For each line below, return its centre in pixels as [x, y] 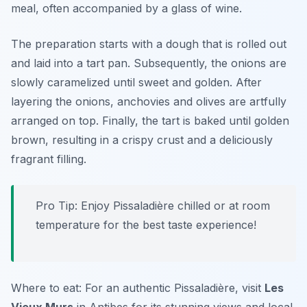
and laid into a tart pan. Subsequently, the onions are [149, 63]
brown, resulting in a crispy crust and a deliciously [142, 140]
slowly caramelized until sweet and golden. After [136, 83]
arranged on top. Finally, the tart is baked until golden [150, 121]
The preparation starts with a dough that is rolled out [149, 44]
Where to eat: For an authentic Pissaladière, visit [138, 288]
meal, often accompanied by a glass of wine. [126, 9]
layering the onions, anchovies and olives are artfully [149, 102]
